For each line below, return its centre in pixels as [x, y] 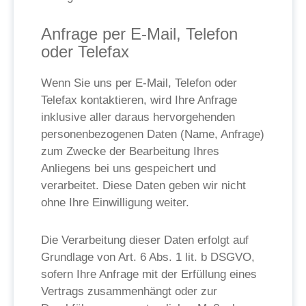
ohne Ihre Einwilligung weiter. [115, 203]
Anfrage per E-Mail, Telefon [139, 34]
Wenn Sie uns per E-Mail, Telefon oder [139, 83]
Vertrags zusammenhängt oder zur [129, 291]
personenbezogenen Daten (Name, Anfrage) [153, 134]
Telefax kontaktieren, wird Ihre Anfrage [139, 100]
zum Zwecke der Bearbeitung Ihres [130, 151]
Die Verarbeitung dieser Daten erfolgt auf [145, 240]
